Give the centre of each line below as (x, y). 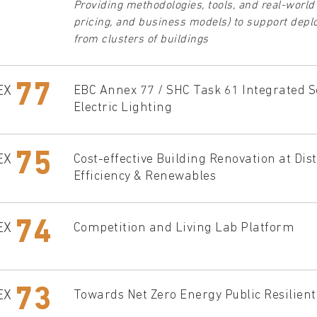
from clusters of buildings (141, 39)
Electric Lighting (122, 108)
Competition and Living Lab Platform (184, 228)
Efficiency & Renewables (144, 176)
